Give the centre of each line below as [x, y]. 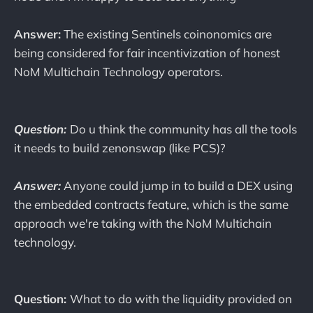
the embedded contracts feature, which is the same [151, 204]
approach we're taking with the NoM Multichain [143, 223]
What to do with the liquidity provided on [181, 298]
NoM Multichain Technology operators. [118, 72]
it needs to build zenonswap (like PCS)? [120, 147]
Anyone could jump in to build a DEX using [177, 185]
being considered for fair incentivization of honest [147, 53]
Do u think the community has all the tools [183, 129]
